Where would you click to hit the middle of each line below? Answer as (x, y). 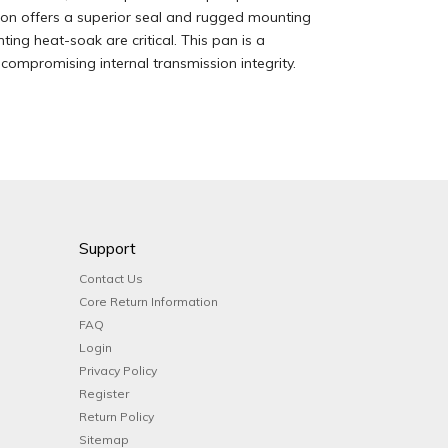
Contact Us (110, 278)
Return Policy (116, 416)
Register (103, 393)
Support (107, 248)
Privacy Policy (117, 370)
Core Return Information (148, 301)
